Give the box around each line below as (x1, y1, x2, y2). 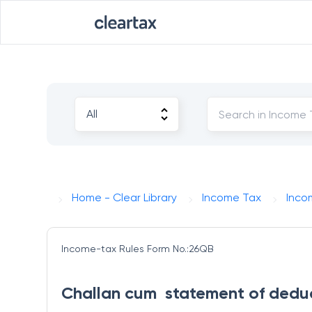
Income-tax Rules (61, 243, 145, 254)
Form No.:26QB (147, 243, 214, 254)
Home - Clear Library (72, 191, 178, 204)
